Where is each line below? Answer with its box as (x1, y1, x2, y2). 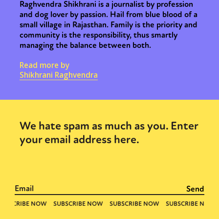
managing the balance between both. (20, 40, 151, 50)
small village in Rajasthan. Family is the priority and (20, 20, 197, 30)
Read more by (20, 60, 69, 70)
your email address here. (20, 132, 139, 147)
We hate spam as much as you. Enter (20, 119, 198, 133)
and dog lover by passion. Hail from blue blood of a (20, 9, 197, 20)
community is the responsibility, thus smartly (20, 30, 177, 40)
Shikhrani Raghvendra (20, 70, 98, 80)
